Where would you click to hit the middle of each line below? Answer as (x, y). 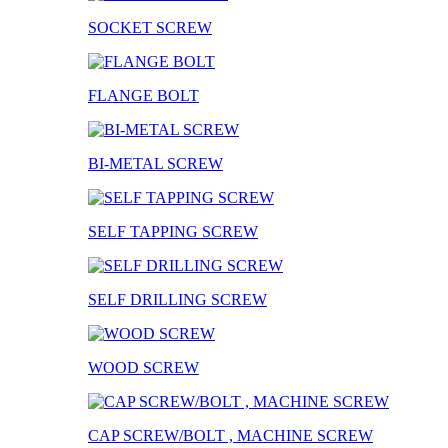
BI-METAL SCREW (155, 163)
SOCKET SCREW (150, 27)
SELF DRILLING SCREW (177, 299)
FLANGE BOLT (143, 95)
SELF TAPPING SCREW (173, 231)
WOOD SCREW (143, 367)
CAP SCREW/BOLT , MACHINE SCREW (230, 435)
